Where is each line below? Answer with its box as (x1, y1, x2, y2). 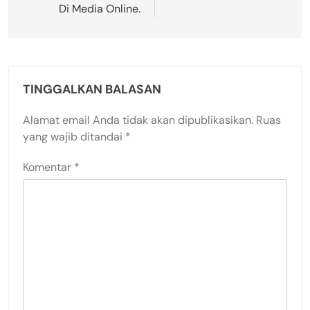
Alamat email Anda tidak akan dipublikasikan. (23, 113, 253, 128)
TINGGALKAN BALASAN (23, 82, 161, 98)
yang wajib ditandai (23, 129, 125, 145)
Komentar (23, 160, 74, 175)
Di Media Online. (59, 1, 140, 17)
